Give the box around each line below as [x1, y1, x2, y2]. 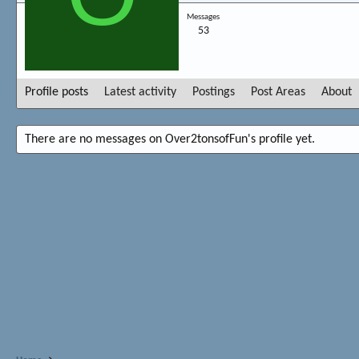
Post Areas [251, 85, 305, 99]
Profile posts [25, 85, 88, 99]
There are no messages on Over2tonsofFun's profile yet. [25, 132, 315, 146]
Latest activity [104, 85, 176, 99]
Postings [192, 85, 235, 99]
